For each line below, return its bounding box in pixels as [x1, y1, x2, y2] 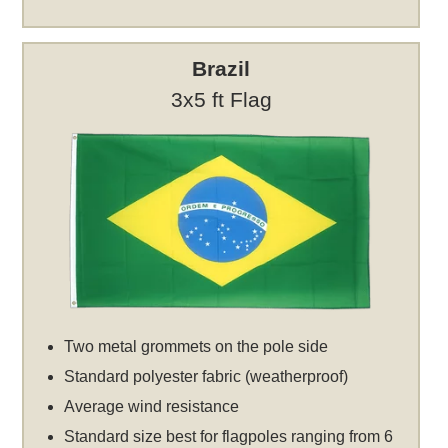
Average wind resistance [64, 398, 240, 416]
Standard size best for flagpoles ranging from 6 [64, 428, 394, 446]
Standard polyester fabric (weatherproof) [64, 368, 349, 386]
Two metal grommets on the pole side [64, 338, 329, 356]
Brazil [192, 57, 251, 81]
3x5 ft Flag [170, 88, 272, 112]
